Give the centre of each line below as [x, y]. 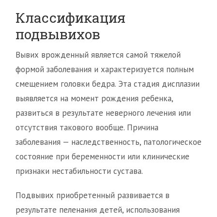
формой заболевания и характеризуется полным [105, 70]
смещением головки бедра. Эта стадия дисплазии [108, 84]
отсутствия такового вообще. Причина [87, 128]
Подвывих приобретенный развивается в [93, 195]
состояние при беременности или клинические [102, 157]
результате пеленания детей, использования [98, 210]
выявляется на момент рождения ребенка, [94, 99]
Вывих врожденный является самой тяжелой [98, 55]
